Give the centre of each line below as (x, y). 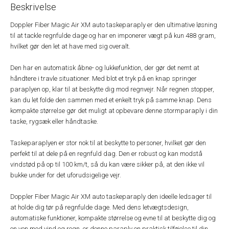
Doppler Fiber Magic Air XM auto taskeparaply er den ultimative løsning (114, 25)
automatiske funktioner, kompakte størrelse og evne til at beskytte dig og (113, 218)
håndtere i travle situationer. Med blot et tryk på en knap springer (104, 78)
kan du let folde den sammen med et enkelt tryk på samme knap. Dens (111, 100)
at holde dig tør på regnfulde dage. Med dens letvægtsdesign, (99, 207)
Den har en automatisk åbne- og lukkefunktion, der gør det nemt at (105, 68)
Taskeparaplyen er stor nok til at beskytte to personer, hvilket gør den (108, 143)
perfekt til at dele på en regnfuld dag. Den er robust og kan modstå (106, 154)
